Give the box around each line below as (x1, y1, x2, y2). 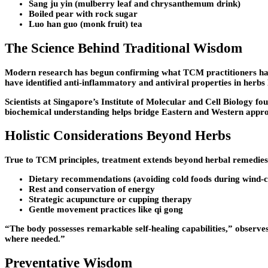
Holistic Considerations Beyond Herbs (5, 128, 231, 144)
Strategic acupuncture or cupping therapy (29, 194, 192, 204)
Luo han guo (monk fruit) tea (29, 19, 142, 29)
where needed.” (5, 233, 65, 243)
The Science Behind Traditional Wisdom (5, 40, 242, 56)
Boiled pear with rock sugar (29, 9, 138, 19)
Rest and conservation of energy (29, 184, 155, 194)
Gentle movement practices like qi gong (29, 204, 183, 214)
